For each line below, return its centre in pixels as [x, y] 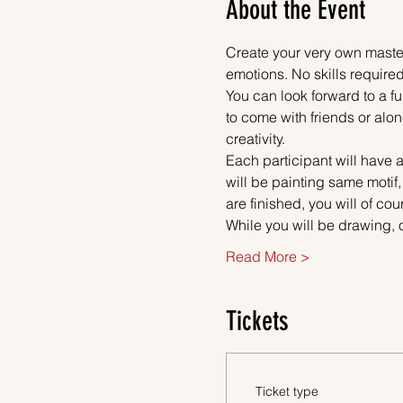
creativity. [255, 138]
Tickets [257, 321]
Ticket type [287, 391]
